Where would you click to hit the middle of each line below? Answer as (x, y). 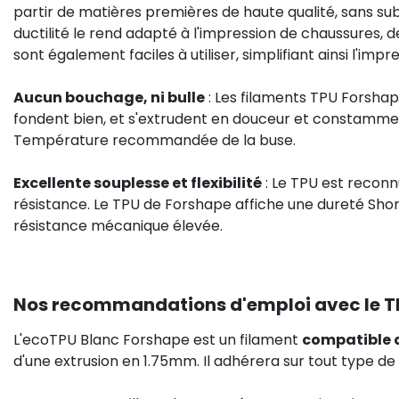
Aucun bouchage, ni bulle (109, 98)
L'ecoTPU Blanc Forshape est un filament (158, 340)
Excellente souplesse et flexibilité (138, 183)
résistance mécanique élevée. (118, 226)
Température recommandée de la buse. (155, 140)
